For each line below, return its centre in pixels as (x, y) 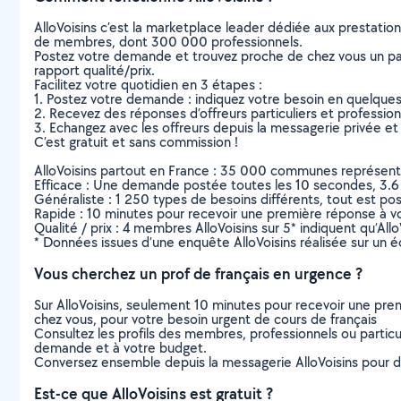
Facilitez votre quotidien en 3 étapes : (148, 85)
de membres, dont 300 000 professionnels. (168, 42)
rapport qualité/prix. (94, 70)
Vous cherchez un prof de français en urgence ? (198, 273)
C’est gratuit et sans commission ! (136, 142)
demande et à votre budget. (120, 348)
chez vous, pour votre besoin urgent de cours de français (205, 319)
